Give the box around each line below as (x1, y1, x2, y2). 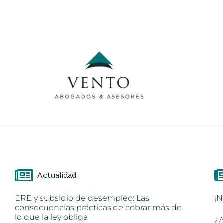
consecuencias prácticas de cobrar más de (15, 202, 182, 212)
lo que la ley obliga (15, 212, 88, 222)
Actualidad (37, 170, 76, 180)
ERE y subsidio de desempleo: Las (15, 193, 149, 203)
